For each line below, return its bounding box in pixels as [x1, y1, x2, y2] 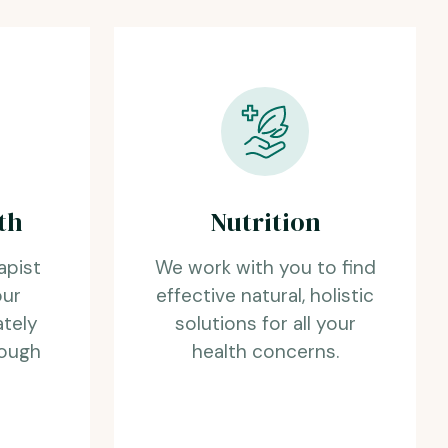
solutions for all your [174, 310, 356, 336]
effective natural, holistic [156, 282, 374, 308]
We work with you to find [154, 254, 376, 280]
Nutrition [209, 203, 321, 240]
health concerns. [191, 338, 339, 364]
